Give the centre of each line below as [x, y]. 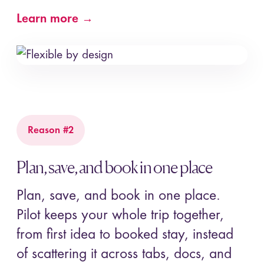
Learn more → [55, 19]
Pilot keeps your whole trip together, [121, 216]
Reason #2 [51, 130]
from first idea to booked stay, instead [125, 235]
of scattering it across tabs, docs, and [124, 255]
